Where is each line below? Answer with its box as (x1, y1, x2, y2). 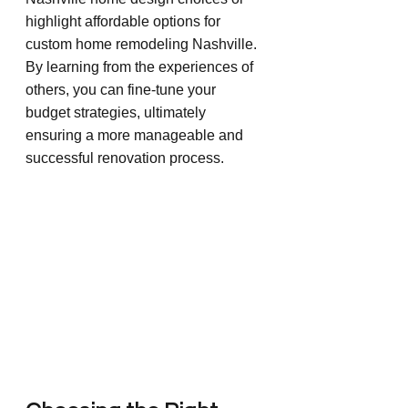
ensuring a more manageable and (25, 127, 247, 143)
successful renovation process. (25, 149, 224, 166)
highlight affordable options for (25, 13, 224, 29)
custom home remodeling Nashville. (25, 36, 260, 52)
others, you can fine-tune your (25, 81, 219, 97)
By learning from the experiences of (25, 58, 257, 75)
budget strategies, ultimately (25, 104, 209, 120)
